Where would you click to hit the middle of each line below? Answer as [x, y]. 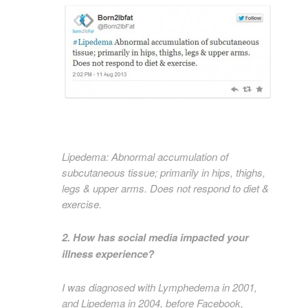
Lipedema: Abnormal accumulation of [145, 156]
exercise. [82, 204]
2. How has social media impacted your [155, 237]
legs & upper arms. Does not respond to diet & [165, 188]
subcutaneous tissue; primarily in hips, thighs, [164, 172]
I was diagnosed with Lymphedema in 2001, [159, 287]
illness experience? [109, 254]
